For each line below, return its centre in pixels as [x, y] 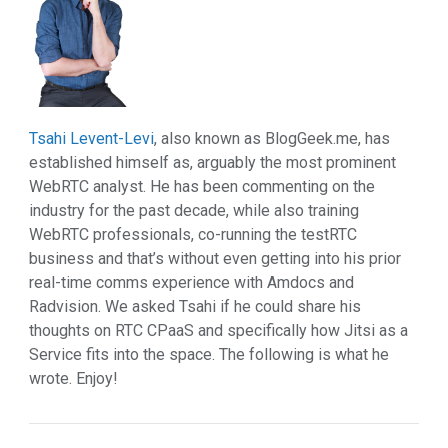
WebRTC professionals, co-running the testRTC [193, 234]
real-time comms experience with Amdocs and [191, 282]
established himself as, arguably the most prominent [212, 162]
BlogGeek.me [311, 138]
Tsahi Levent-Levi [91, 138]
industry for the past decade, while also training [194, 210]
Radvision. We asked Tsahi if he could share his [195, 306]
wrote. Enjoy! [73, 378]
